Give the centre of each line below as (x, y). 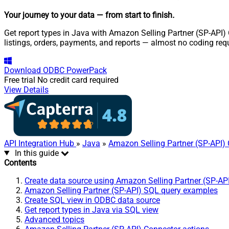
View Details (26, 89)
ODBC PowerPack (75, 70)
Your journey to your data (49, 15)
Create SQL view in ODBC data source (92, 200)
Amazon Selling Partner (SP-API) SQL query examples (121, 190)
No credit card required (78, 80)
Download (22, 70)
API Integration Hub (40, 143)
